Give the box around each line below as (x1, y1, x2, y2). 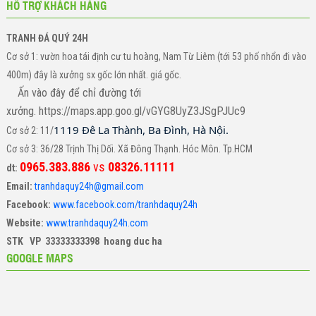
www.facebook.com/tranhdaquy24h (52, 199, 197, 211)
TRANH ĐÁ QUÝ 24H (6, 32, 88, 44)
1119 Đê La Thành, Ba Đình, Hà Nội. (53, 123, 229, 138)
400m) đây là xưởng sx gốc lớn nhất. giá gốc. (6, 69, 181, 81)
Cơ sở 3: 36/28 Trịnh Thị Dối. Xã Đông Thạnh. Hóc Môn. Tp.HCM (6, 143, 253, 155)
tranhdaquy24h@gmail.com (34, 181, 146, 193)
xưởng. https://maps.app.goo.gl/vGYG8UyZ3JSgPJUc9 (6, 104, 245, 119)
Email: (6, 181, 32, 193)
